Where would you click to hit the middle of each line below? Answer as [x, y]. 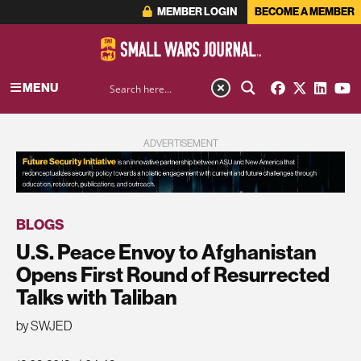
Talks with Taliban [97, 297]
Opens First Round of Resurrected [173, 274]
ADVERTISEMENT [180, 143]
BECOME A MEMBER [304, 12]
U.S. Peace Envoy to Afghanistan [166, 251]
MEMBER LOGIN [196, 12]
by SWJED [44, 326]
